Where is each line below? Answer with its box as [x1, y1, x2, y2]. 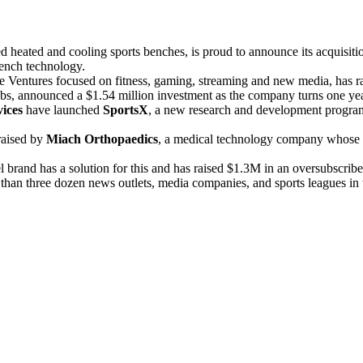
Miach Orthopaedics [46, 131, 158, 146]
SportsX [103, 102, 148, 117]
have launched [23, 102, 103, 117]
